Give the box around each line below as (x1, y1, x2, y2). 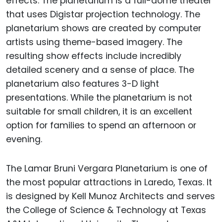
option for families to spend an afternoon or (6, 119, 196, 131)
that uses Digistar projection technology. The (6, 8, 200, 20)
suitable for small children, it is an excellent (6, 105, 192, 117)
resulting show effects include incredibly (6, 50, 181, 62)
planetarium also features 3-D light (6, 77, 159, 90)
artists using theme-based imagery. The (6, 36, 182, 48)
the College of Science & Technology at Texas (6, 204, 206, 216)
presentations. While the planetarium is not (6, 91, 192, 104)
